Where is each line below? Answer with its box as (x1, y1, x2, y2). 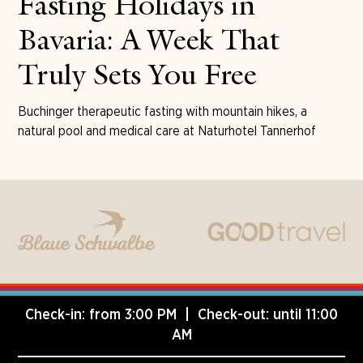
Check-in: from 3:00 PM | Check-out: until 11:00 (25, 307, 338, 322)
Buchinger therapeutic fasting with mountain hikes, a (18, 103, 308, 119)
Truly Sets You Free (18, 62, 257, 92)
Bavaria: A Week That (18, 28, 280, 58)
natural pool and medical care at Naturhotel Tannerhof (18, 122, 317, 139)
